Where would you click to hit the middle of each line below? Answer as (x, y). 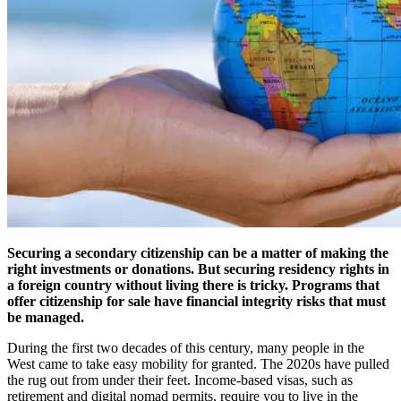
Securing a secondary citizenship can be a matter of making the (198, 252)
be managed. (46, 317)
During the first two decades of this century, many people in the (186, 347)
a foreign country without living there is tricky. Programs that (193, 285)
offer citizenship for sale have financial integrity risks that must (196, 301)
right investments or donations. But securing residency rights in (198, 269)
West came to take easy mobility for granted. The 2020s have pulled (198, 363)
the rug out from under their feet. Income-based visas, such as (180, 380)
